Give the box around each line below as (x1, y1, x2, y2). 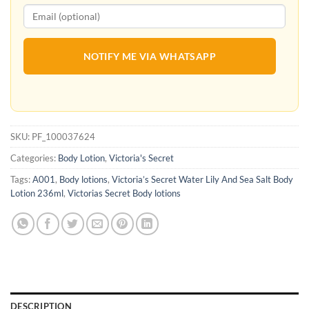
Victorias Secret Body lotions (68, 188, 181, 199)
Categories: (10, 152, 58, 164)
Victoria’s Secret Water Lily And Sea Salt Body (112, 174, 293, 186)
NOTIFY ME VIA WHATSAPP (83, 50, 217, 63)
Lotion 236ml (10, 188, 63, 199)
